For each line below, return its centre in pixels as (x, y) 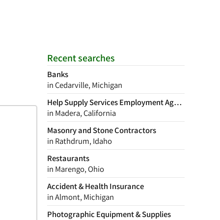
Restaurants (68, 158)
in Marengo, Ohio (76, 169)
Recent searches (81, 58)
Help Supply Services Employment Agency (119, 102)
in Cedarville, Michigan (85, 85)
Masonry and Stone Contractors (102, 130)
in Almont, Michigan (81, 197)
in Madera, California (82, 113)
